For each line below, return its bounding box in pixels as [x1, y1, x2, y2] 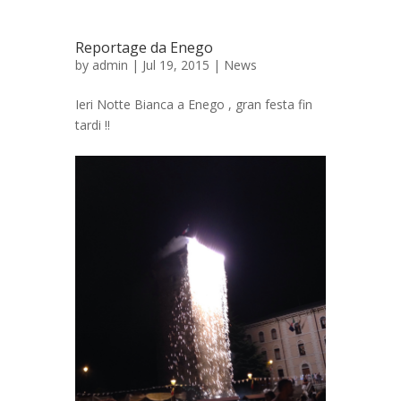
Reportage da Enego [75, 38, 213, 58]
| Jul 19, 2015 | [128, 56, 224, 74]
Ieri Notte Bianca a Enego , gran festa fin [75, 96, 312, 114]
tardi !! [75, 116, 110, 134]
